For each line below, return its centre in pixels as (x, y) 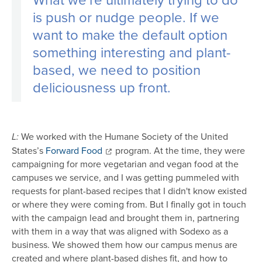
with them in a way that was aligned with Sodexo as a (120, 231)
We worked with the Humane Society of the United (125, 137)
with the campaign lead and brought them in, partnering (125, 218)
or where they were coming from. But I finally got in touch (129, 204)
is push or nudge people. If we (126, 17)
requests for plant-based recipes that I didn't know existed (129, 191)
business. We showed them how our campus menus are (125, 245)
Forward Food (74, 151)
